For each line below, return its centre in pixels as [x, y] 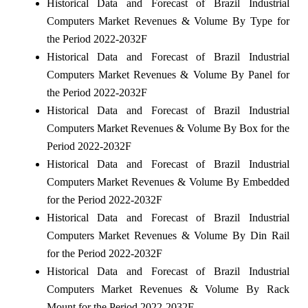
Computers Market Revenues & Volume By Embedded [168, 182]
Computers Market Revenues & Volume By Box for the [168, 129]
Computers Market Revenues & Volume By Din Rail [168, 236]
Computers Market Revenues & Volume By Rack [168, 289]
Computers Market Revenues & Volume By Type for [168, 21]
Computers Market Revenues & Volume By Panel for [168, 75]
